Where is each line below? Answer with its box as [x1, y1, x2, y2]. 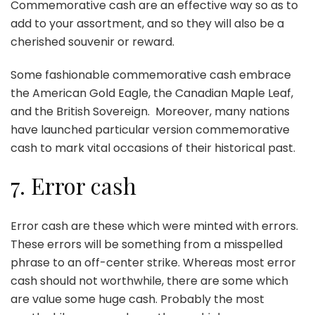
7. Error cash [11, 169, 142, 200]
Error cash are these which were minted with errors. [11, 218, 298, 235]
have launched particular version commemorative [11, 121, 290, 138]
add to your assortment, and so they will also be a [11, 15, 284, 32]
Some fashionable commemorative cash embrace [11, 66, 291, 83]
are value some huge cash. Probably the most [11, 291, 264, 308]
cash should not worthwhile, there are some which [11, 273, 288, 290]
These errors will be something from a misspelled [11, 236, 283, 253]
